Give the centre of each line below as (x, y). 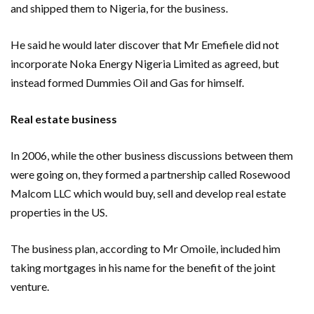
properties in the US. (59, 212)
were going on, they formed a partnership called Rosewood (150, 174)
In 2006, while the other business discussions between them (152, 155)
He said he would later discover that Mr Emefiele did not (145, 44)
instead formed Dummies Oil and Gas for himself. (127, 82)
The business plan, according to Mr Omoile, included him (145, 248)
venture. (30, 286)
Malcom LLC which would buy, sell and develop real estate (148, 193)
